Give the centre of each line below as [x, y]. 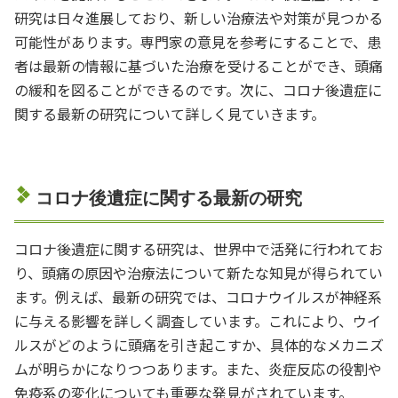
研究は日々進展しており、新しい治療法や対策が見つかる [199, 17]
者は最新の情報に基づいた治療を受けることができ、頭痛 [199, 65]
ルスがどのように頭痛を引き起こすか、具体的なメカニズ [199, 344]
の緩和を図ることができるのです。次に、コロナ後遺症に [198, 89]
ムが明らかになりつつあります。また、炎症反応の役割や [198, 368]
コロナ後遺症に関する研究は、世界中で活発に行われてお [199, 248]
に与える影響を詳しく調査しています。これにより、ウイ [198, 320]
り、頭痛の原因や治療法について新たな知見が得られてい [199, 272]
